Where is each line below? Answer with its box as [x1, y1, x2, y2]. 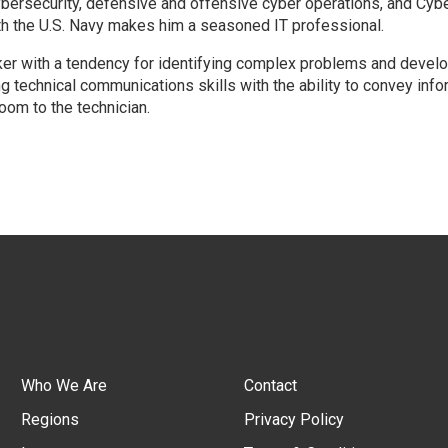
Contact [244, 376, 297, 395]
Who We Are [20, 376, 107, 395]
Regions [20, 410, 79, 429]
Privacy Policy [244, 410, 344, 429]
